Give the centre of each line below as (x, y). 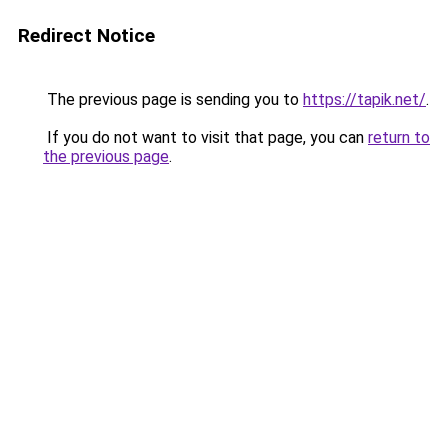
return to (399, 137)
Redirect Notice (86, 35)
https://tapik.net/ (364, 99)
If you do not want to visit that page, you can (205, 137)
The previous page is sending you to (173, 99)
